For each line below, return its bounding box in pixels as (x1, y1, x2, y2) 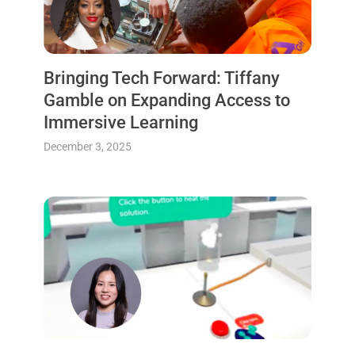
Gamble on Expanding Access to (43, 90, 290, 111)
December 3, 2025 (43, 140, 132, 154)
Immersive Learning (43, 113, 198, 133)
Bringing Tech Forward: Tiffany (43, 68, 280, 89)
